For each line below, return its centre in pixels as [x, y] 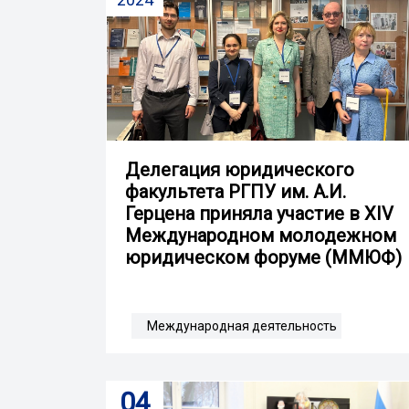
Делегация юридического [240, 169]
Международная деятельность [242, 325]
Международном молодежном [261, 235]
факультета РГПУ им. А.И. [236, 191]
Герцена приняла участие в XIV [259, 213]
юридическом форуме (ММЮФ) [263, 257]
